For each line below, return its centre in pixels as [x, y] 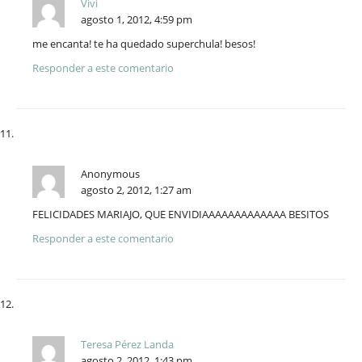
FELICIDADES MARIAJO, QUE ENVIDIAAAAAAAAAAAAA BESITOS [181, 215]
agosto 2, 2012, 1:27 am [136, 190]
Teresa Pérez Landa [127, 345]
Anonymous [110, 174]
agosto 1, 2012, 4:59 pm [137, 20]
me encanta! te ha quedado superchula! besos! [144, 44]
